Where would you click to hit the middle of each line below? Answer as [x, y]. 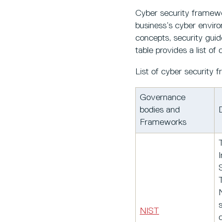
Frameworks [163, 123]
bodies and [160, 110]
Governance [163, 98]
